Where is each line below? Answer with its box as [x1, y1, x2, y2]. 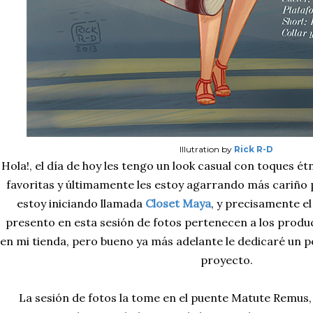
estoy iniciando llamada [16, 196, 145, 210]
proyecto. [200, 253, 253, 267]
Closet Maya [145, 196, 211, 210]
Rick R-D [234, 144, 273, 154]
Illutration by [180, 144, 234, 154]
